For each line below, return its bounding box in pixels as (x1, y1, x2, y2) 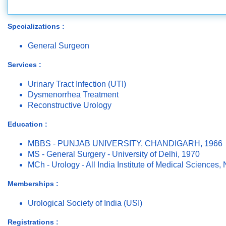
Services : (8, 61, 41, 69)
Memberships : (8, 180, 59, 188)
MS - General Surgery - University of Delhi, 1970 (28, 150, 200, 159)
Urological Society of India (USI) (28, 199, 142, 208)
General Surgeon (28, 41, 89, 50)
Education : (8, 120, 47, 129)
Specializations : (8, 22, 65, 31)
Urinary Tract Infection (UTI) (28, 80, 126, 89)
